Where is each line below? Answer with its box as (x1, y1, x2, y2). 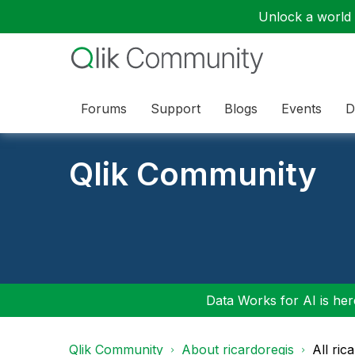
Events (281, 100, 322, 116)
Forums (81, 100, 127, 116)
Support (151, 100, 200, 116)
